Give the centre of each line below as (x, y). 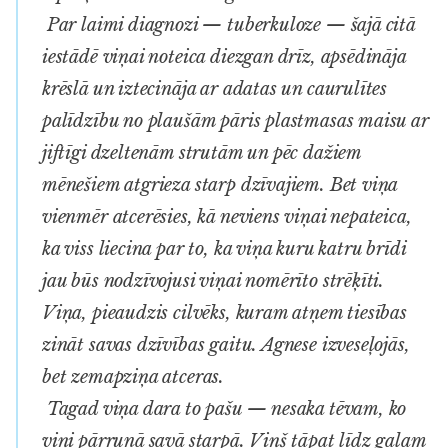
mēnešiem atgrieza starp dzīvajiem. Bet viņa (220, 184)
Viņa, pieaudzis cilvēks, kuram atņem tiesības (224, 312)
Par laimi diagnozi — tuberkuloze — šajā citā (228, 24)
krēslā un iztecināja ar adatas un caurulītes (215, 88)
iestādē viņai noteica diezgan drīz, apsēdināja (224, 56)
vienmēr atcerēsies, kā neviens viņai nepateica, (227, 216)
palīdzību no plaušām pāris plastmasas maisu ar (235, 120)
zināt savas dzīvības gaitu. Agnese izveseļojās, (226, 344)
